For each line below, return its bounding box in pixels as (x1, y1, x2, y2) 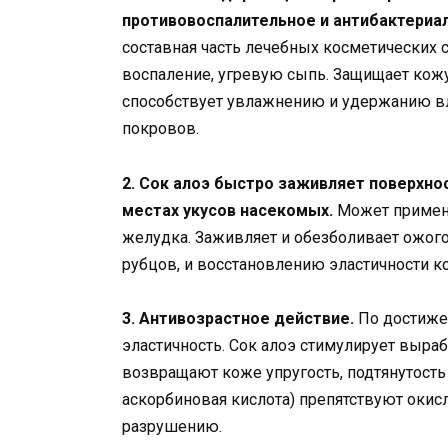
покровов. (122, 119, 199, 139)
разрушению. (122, 416, 222, 436)
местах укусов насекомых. (122, 200, 333, 220)
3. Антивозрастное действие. (122, 308, 354, 328)
